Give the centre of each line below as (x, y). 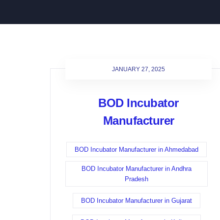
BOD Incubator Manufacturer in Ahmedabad (137, 150)
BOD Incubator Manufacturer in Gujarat (137, 201)
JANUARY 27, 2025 (138, 69)
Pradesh (137, 179)
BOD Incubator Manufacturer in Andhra (137, 169)
